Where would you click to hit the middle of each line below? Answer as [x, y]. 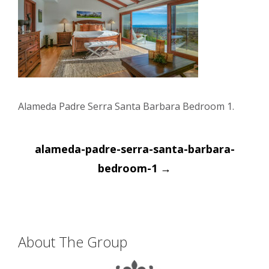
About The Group [73, 242]
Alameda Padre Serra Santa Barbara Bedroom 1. [126, 106]
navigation [65, 163]
